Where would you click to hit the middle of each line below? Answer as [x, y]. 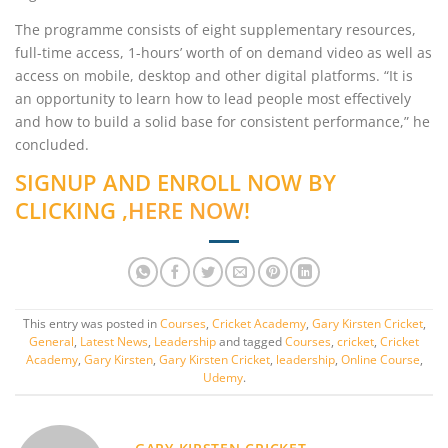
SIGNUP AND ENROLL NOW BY [175, 183]
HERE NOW [186, 211]
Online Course [380, 360]
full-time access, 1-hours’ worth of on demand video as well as [223, 53]
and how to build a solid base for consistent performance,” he [222, 122]
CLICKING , [71, 211]
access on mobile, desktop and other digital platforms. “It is [214, 76]
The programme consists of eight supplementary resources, [215, 30]
